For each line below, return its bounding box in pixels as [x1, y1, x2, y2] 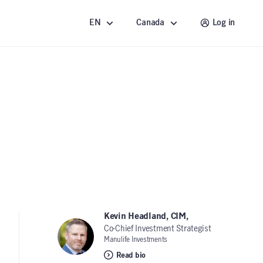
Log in [212, 19, 235, 27]
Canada [136, 19, 164, 27]
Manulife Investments [104, 236, 168, 243]
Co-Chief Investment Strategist [104, 225, 211, 233]
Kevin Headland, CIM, [104, 213, 191, 221]
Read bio [116, 252, 146, 259]
